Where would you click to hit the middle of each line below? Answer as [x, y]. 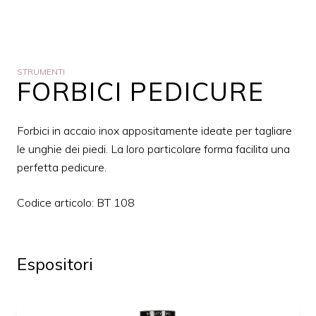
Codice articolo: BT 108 [76, 202]
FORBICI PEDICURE [141, 91]
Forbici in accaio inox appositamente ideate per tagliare [154, 130]
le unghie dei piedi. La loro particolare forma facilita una [153, 149]
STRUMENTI [41, 72]
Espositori [55, 264]
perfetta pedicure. [62, 167]
